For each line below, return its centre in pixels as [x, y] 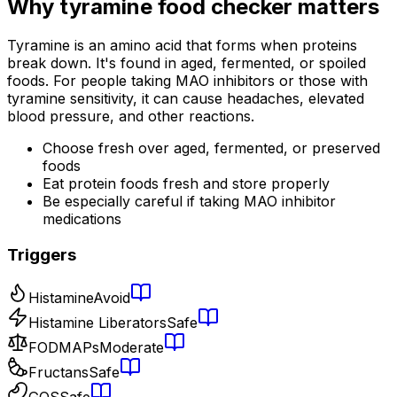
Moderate [132, 347]
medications [82, 219]
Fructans [58, 372]
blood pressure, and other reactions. [131, 117]
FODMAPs [64, 347]
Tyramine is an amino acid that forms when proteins [182, 46]
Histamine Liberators [97, 322]
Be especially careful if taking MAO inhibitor [189, 202]
